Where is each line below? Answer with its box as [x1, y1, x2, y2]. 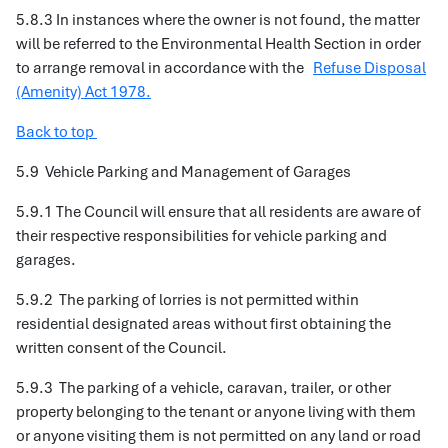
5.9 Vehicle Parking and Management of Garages [16, 162, 351, 182]
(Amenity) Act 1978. [16, 82, 151, 102]
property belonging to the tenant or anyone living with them [16, 402, 416, 422]
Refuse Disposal [313, 58, 426, 78]
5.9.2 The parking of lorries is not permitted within [16, 290, 359, 310]
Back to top [16, 122, 97, 142]
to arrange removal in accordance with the [16, 58, 313, 78]
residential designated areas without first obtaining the [16, 314, 391, 334]
